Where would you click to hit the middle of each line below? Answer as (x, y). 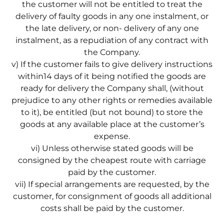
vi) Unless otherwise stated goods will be (112, 148)
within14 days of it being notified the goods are (112, 76)
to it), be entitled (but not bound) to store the (112, 112)
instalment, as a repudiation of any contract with (112, 40)
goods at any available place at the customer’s (112, 124)
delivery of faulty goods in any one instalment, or (112, 16)
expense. (112, 136)
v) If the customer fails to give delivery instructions (112, 64)
